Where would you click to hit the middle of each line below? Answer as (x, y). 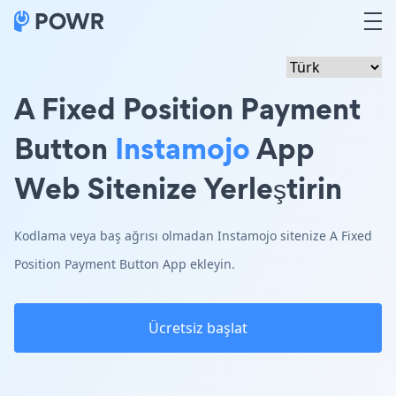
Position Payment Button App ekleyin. (125, 264)
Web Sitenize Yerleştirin (178, 188)
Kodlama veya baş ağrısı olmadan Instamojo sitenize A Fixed (193, 236)
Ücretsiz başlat (198, 328)
